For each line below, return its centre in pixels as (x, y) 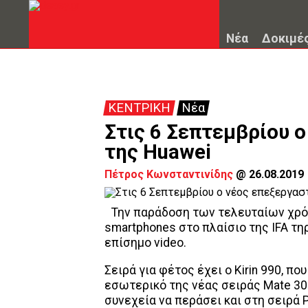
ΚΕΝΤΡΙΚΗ (139, 108)
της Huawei (158, 152)
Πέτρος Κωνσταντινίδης (169, 174)
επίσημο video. (145, 243)
